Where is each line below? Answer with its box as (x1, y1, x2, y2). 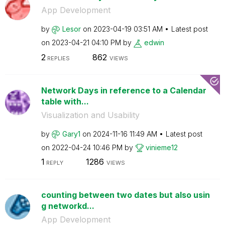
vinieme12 (145, 143, 178, 152)
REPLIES (45, 54, 70, 62)
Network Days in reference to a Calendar (41, 85, 206, 95)
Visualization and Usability (41, 109, 140, 120)
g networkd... (41, 201, 94, 211)
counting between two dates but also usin (41, 190, 210, 200)
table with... (41, 96, 89, 106)
